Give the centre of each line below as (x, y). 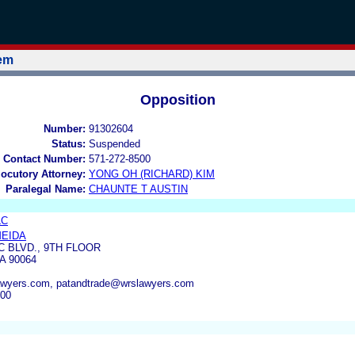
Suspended (115, 143)
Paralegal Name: (46, 189)
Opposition (177, 99)
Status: (69, 143)
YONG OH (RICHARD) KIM (152, 174)
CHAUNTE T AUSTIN (138, 189)
